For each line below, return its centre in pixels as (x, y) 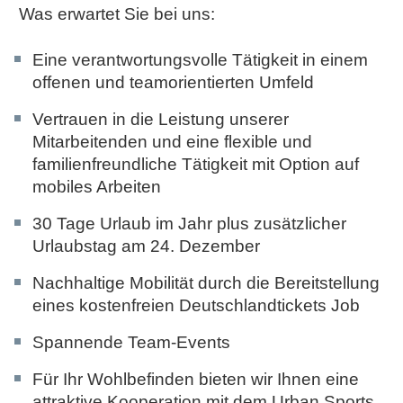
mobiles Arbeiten (97, 186)
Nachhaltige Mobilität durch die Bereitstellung (206, 282)
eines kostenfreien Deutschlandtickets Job (196, 305)
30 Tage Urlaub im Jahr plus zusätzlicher (189, 223)
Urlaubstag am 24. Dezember (146, 246)
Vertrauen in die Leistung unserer (161, 119)
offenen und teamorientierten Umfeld (173, 82)
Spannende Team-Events (131, 342)
